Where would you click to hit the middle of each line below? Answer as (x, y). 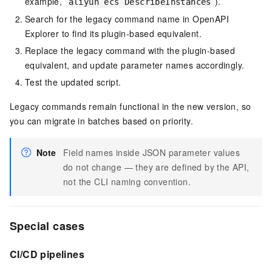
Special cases (47, 226)
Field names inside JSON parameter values (151, 153)
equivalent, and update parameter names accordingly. (135, 65)
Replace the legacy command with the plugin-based (130, 51)
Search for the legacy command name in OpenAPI (127, 19)
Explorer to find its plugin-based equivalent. (113, 34)
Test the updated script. (73, 82)
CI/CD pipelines (47, 254)
